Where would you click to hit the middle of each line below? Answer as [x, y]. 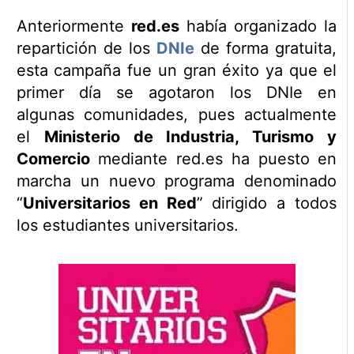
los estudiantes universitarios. [127, 226]
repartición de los [86, 49]
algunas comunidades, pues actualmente [177, 115]
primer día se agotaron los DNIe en [177, 93]
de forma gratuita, [266, 49]
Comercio [53, 159]
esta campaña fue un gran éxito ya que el [177, 71]
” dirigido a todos [267, 203]
